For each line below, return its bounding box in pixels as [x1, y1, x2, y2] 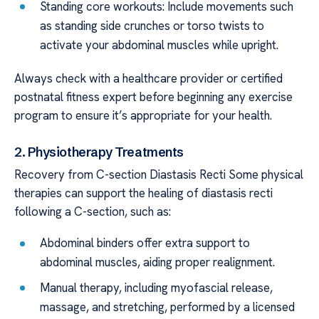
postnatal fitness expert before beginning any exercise [14, 89, 293, 105]
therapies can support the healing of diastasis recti [14, 184, 273, 201]
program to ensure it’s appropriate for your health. [14, 108, 272, 124]
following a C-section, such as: [14, 203, 171, 219]
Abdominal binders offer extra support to [40, 235, 251, 251]
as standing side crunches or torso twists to [40, 17, 265, 33]
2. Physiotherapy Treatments [14, 143, 184, 160]
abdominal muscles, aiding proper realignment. [40, 254, 276, 271]
